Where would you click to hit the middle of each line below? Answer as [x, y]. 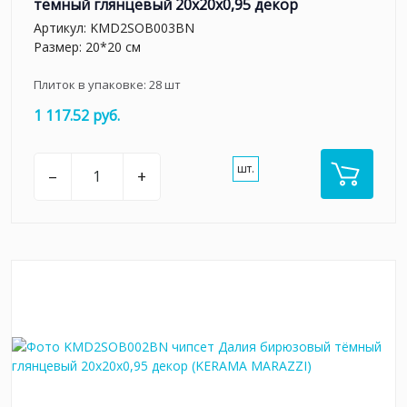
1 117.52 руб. [77, 115]
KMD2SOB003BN [142, 27]
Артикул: [62, 27]
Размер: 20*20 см [87, 46]
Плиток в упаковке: [91, 84]
